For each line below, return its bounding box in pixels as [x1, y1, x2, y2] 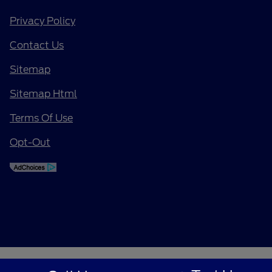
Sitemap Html [10, 87, 77, 100]
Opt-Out [10, 136, 50, 148]
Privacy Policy [10, 15, 75, 27]
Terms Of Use [10, 112, 73, 124]
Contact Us [10, 39, 64, 51]
